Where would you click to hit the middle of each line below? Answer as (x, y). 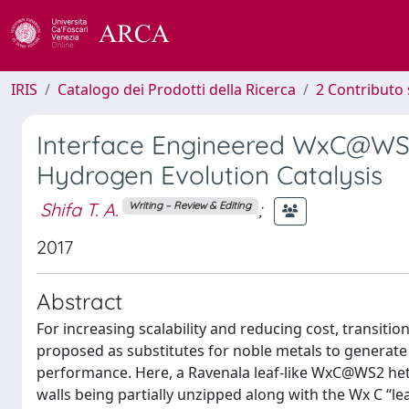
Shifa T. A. (79, 209)
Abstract (79, 301)
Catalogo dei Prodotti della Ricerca (177, 89)
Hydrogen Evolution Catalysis (210, 175)
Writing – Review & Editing (190, 206)
